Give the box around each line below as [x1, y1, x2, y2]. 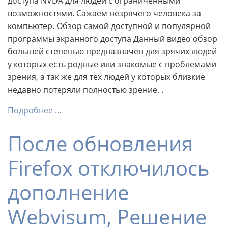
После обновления [8, 129, 193, 157]
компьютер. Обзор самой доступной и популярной [8, 20, 211, 32]
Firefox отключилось [8, 153, 210, 182]
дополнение [8, 178, 129, 206]
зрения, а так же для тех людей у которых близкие [8, 71, 205, 82]
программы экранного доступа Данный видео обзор [8, 33, 217, 44]
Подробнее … [8, 104, 62, 116]
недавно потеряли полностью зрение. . [8, 83, 163, 95]
